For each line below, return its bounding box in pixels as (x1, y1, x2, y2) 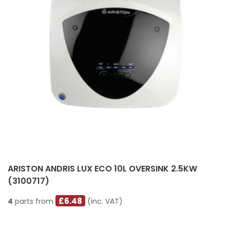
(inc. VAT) (85, 196, 123, 206)
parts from (13, 196, 55, 206)
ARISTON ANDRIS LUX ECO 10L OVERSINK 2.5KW (8, 162, 197, 175)
